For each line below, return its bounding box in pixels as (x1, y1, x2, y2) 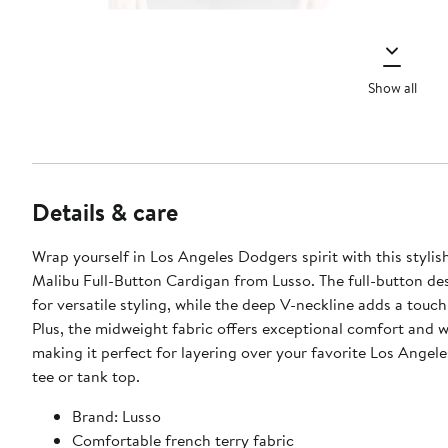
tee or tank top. (32, 365, 140, 388)
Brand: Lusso (72, 405, 161, 428)
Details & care (32, 195, 178, 230)
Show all (367, 77, 417, 98)
